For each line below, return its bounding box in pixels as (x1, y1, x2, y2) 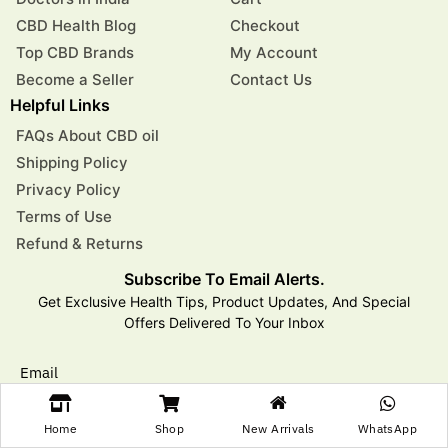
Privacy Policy (16, 179, 121, 199)
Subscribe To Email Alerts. (123, 268, 325, 289)
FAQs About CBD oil (16, 125, 159, 145)
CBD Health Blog (16, 15, 136, 35)
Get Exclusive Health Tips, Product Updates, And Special (38, 292, 410, 310)
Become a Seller (16, 69, 134, 89)
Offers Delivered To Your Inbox (123, 313, 325, 331)
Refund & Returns (16, 233, 143, 253)
